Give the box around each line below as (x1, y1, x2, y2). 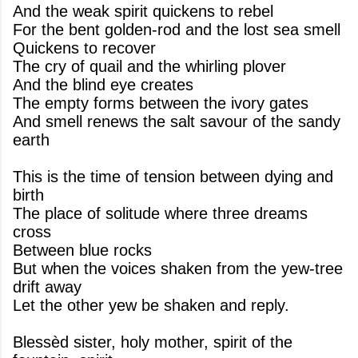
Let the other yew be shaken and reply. (13, 296, 289, 314)
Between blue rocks (13, 241, 152, 259)
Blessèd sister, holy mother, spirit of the (13, 333, 292, 351)
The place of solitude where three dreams (13, 205, 308, 222)
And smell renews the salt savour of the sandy (13, 113, 340, 130)
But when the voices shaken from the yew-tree (13, 260, 343, 277)
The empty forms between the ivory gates (13, 94, 308, 112)
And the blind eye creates (13, 76, 193, 93)
